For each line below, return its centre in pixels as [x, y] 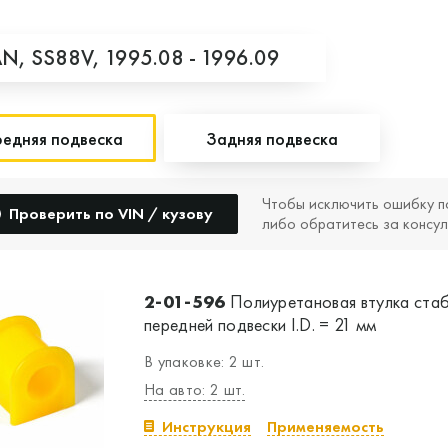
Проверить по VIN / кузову [111, 213]
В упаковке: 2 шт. [204, 361]
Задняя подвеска [272, 138]
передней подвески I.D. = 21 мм [260, 324]
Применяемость [325, 426]
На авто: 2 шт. [195, 389]
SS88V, [68, 57]
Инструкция [206, 426]
